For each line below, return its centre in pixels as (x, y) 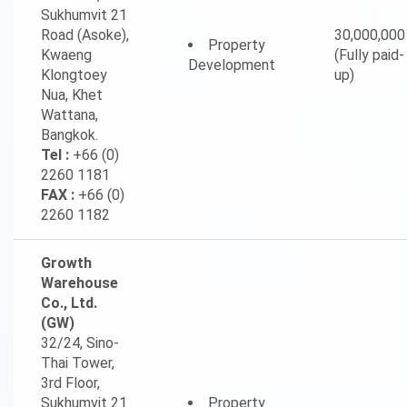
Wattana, (69, 115)
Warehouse (79, 283)
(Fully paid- (369, 55)
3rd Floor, (70, 383)
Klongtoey (74, 75)
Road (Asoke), (85, 35)
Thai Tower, (78, 363)
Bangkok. (69, 135)
